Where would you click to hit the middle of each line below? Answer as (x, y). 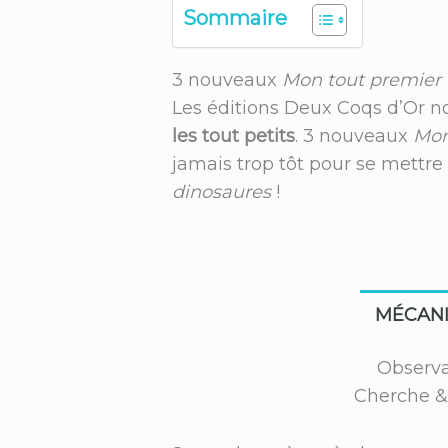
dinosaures (221, 191)
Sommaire (235, 18)
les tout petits (233, 135)
